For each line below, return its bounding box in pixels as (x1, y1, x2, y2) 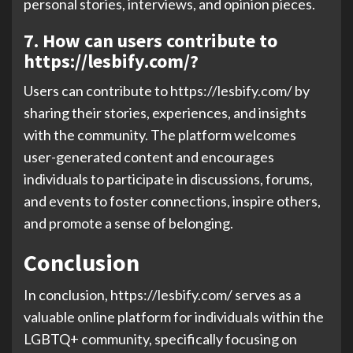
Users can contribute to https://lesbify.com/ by (24, 82, 310, 99)
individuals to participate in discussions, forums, (24, 170, 313, 188)
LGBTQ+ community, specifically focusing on (24, 330, 297, 347)
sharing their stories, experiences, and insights (24, 104, 307, 121)
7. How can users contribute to (24, 28, 277, 53)
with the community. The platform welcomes (24, 126, 296, 143)
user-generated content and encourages (24, 148, 274, 165)
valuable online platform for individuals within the (24, 308, 324, 325)
